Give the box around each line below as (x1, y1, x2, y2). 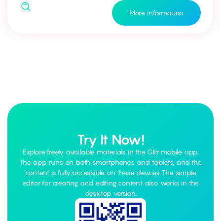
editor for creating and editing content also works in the (22, 178, 199, 187)
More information (129, 8, 184, 17)
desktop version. (84, 188, 137, 197)
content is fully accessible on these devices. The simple (25, 168, 196, 177)
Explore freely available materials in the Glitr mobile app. (22, 147, 199, 156)
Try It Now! (76, 131, 145, 147)
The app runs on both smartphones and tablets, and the (19, 157, 202, 166)
